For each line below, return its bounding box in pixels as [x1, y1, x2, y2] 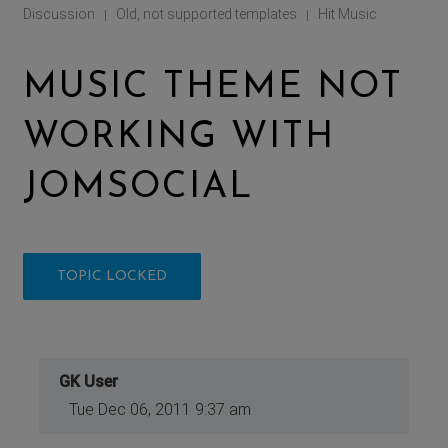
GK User [59, 371, 119, 391]
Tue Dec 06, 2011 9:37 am [69, 399, 252, 419]
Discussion [23, 5, 96, 22]
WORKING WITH [23, 119, 336, 156]
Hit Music [318, 5, 378, 22]
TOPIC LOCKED [57, 268, 168, 284]
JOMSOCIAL [23, 169, 254, 206]
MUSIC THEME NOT [23, 69, 404, 106]
